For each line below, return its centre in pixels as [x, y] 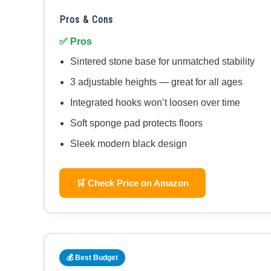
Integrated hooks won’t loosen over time [155, 103]
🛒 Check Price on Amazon [132, 183]
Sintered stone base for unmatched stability [162, 62]
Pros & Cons [86, 20]
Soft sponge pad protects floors [136, 123]
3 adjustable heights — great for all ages [156, 82]
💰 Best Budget [92, 258]
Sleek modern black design [129, 144]
